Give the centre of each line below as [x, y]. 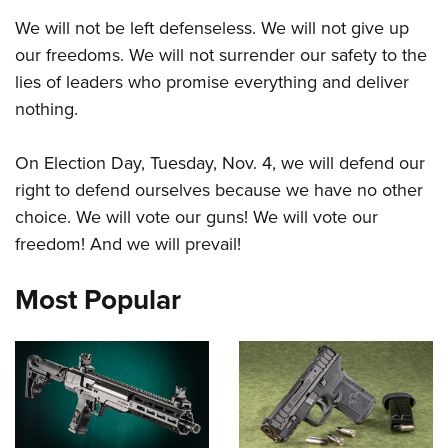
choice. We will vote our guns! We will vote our [196, 217]
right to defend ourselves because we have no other [219, 190]
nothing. [46, 109]
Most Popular [98, 300]
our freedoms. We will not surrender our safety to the [221, 55]
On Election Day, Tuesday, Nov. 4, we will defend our [220, 163]
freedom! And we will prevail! [128, 244]
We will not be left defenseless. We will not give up [212, 28]
